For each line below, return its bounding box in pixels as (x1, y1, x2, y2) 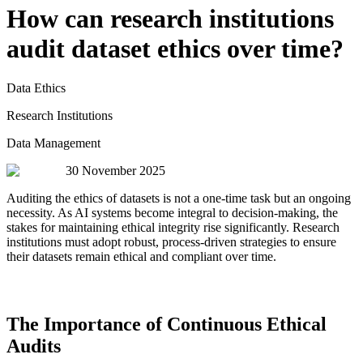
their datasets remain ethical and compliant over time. (6, 250, 276, 264)
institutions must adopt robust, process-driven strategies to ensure (6, 235, 336, 250)
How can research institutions (6, 3, 334, 33)
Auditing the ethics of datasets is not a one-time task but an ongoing (6, 191, 351, 206)
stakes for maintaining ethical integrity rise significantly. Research (6, 220, 340, 235)
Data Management (6, 136, 100, 151)
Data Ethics (6, 81, 66, 96)
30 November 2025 (66, 164, 165, 178)
